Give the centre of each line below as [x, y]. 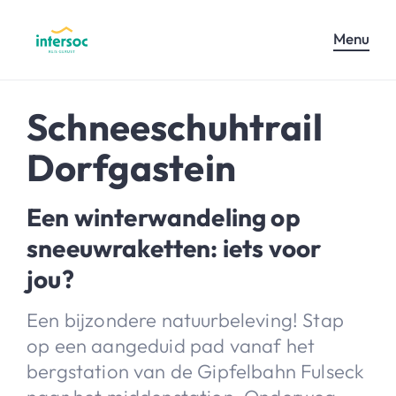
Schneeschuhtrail [175, 126]
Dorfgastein [131, 167]
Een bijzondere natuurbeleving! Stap [185, 320]
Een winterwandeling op [164, 217]
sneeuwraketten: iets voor [174, 247]
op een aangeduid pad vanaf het [171, 345]
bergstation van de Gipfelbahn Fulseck [196, 371]
